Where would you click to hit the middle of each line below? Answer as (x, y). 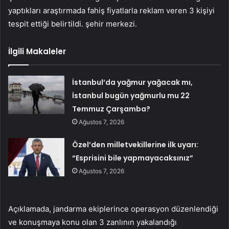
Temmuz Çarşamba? (111, 109)
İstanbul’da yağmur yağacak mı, (133, 82)
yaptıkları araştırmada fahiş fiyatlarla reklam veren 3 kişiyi (111, 10)
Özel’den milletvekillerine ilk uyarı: (135, 144)
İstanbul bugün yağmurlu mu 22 (131, 95)
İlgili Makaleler (37, 51)
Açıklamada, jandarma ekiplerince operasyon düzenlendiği (113, 209)
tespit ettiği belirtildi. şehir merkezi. (73, 24)
